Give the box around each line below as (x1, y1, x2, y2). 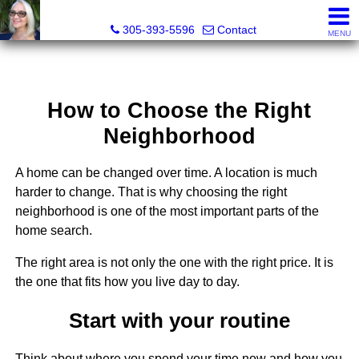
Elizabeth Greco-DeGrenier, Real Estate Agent (59, 6, 308, 19)
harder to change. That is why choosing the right (14, 185, 287, 200)
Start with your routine (68, 309, 290, 332)
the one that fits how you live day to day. (14, 275, 240, 289)
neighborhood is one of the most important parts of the (14, 204, 319, 219)
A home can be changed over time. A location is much (14, 166, 317, 180)
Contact (217, 23, 256, 36)
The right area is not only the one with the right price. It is (14, 256, 333, 270)
